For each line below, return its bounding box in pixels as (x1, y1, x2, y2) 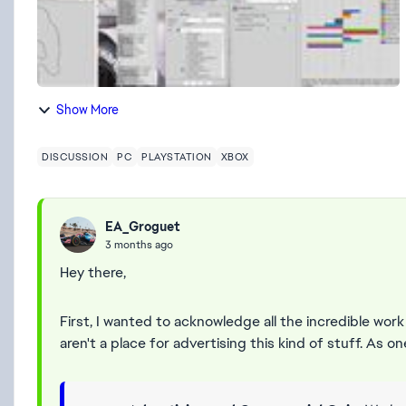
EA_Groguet (105, 217, 180, 235)
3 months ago (105, 237, 173, 252)
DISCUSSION (42, 150, 108, 163)
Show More (56, 101, 119, 118)
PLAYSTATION (141, 150, 212, 163)
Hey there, (60, 263, 126, 282)
